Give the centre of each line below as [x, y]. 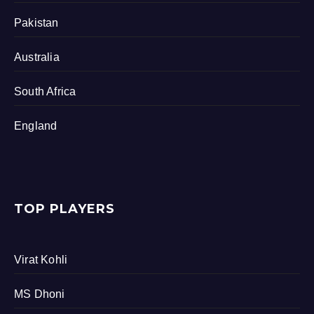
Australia [37, 57]
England [36, 125]
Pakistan [36, 22]
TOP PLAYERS [64, 209]
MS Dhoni [40, 294]
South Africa [45, 91]
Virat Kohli [41, 259]
